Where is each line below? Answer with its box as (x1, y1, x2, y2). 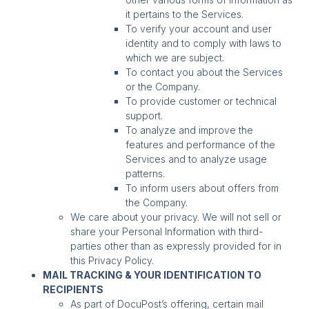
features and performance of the (126, 139, 276, 151)
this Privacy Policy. (70, 255, 154, 267)
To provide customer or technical (126, 95, 277, 108)
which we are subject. (126, 52, 228, 64)
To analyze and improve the (126, 124, 254, 137)
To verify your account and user (126, 23, 272, 35)
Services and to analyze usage (126, 153, 268, 166)
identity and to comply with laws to (126, 37, 282, 50)
